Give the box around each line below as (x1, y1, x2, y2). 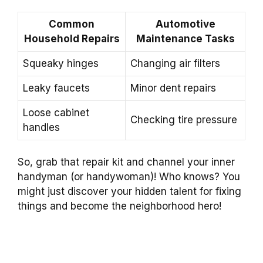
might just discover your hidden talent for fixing (18, 186, 241, 198)
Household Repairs (23, 32, 120, 45)
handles (23, 121, 60, 133)
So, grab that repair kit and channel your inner (18, 156, 235, 168)
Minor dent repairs (130, 82, 216, 94)
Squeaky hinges (23, 57, 99, 69)
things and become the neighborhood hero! (18, 200, 221, 213)
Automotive (155, 18, 215, 30)
